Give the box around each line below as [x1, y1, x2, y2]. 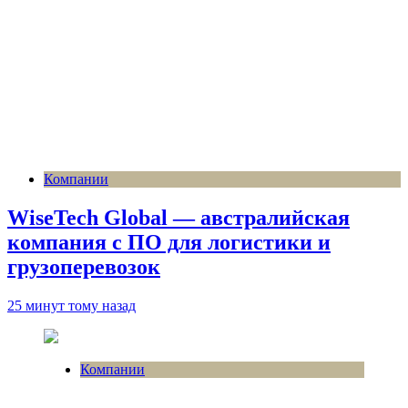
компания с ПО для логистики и [7, 229, 331, 254]
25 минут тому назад [7, 297, 136, 313]
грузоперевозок [7, 254, 160, 279]
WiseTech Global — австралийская [7, 205, 350, 229]
